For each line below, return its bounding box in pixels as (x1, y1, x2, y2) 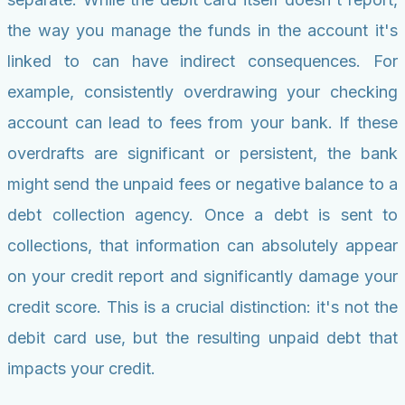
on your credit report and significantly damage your (7, 267, 398, 287)
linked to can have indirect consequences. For (7, 52, 398, 71)
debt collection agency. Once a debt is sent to (7, 205, 398, 225)
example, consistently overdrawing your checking (7, 82, 398, 102)
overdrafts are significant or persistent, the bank (7, 144, 398, 164)
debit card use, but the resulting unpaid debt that (7, 328, 398, 348)
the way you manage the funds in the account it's (7, 21, 398, 41)
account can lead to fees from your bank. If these (7, 113, 398, 133)
